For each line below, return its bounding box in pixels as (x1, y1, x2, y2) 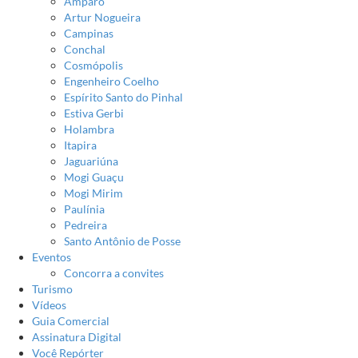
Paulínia (64, 202, 105, 216)
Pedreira (64, 218, 107, 232)
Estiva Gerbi (64, 106, 124, 120)
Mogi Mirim (64, 186, 123, 200)
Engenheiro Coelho (64, 74, 159, 88)
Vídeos (32, 298, 66, 312)
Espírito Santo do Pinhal (64, 90, 183, 104)
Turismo (32, 282, 73, 296)
